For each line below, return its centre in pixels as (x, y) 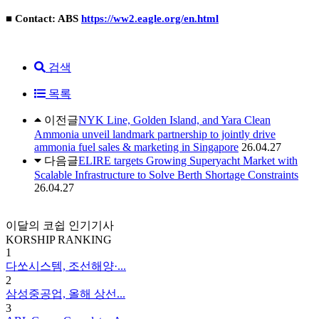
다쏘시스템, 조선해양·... (66, 266)
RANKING (85, 239)
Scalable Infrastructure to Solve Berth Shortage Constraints (166, 174)
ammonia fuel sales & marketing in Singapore (136, 147)
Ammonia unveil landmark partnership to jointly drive (155, 134)
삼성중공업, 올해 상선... (66, 293)
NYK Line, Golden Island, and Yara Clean (174, 120)
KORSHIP (30, 239)
